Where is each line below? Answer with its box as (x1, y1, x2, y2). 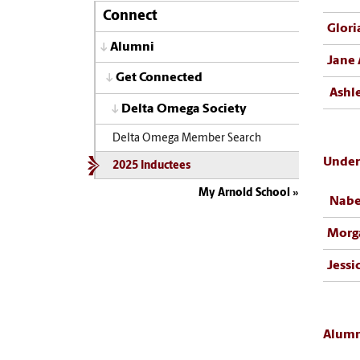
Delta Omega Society (121, 102, 247, 116)
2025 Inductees (112, 161, 190, 172)
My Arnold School (198, 187, 290, 200)
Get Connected (116, 72, 202, 85)
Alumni (110, 40, 154, 54)
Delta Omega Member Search (112, 133, 261, 144)
